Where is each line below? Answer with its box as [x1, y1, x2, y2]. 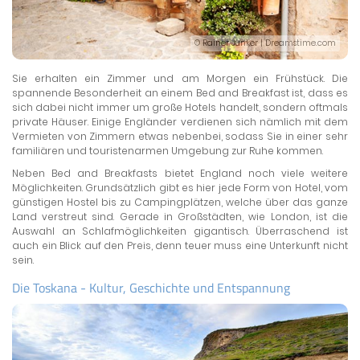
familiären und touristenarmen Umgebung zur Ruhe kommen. [12, 144, 323, 158]
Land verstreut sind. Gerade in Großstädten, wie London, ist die [12, 210, 348, 224]
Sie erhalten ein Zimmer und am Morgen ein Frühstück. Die [12, 72, 348, 86]
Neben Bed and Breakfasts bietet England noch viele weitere [12, 166, 348, 181]
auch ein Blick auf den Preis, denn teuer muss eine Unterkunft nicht [12, 239, 348, 253]
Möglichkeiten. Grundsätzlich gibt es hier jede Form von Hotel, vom [12, 181, 348, 195]
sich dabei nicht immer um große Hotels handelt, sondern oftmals [12, 100, 348, 115]
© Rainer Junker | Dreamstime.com [194, 37, 336, 50]
